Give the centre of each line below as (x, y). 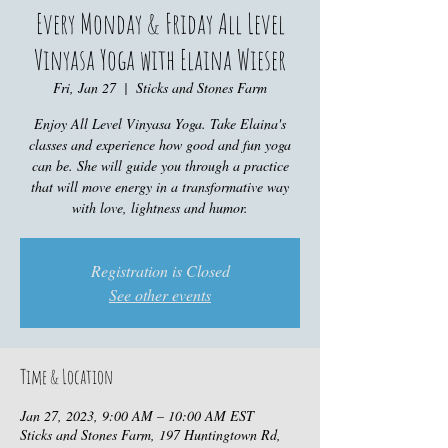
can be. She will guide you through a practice (160, 165)
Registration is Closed (160, 270)
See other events (160, 294)
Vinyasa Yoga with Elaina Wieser (160, 59)
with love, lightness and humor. (160, 207)
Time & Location (66, 376)
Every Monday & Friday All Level (160, 23)
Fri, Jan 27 (84, 87)
